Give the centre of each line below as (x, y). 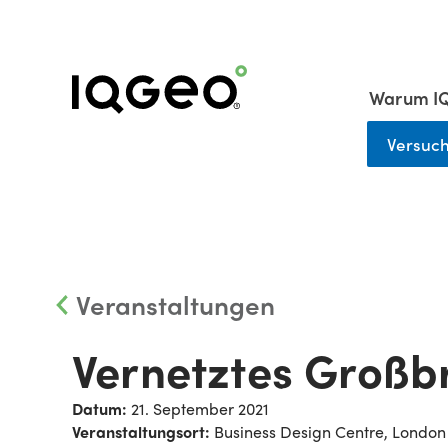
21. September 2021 (198, 408)
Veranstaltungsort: (141, 431)
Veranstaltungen (175, 304)
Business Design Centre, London (328, 431)
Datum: (99, 408)
